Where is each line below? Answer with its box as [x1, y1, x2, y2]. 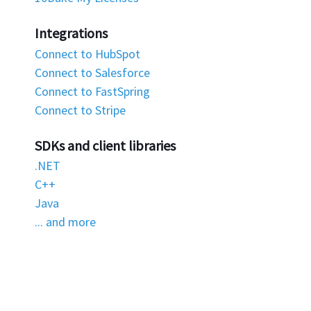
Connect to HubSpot [35, 45, 140, 62]
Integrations [35, 24, 108, 42]
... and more [35, 214, 96, 230]
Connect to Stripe [35, 101, 126, 118]
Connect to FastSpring [35, 83, 150, 99]
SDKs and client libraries [35, 136, 176, 154]
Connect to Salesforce [35, 64, 150, 81]
